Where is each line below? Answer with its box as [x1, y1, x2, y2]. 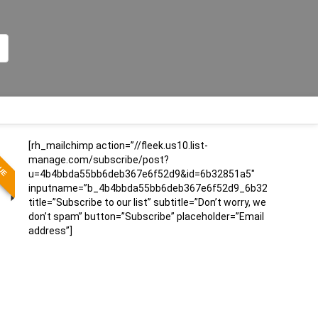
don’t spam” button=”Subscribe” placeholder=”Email [28, 210, 264, 222]
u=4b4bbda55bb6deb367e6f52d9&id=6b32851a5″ [28, 168, 255, 180]
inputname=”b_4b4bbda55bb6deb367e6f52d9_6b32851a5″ [28, 182, 300, 194]
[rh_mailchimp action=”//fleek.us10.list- [28, 139, 208, 151]
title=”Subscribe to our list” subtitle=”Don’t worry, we [28, 196, 266, 208]
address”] [28, 224, 72, 236]
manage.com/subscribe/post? [28, 153, 169, 165]
